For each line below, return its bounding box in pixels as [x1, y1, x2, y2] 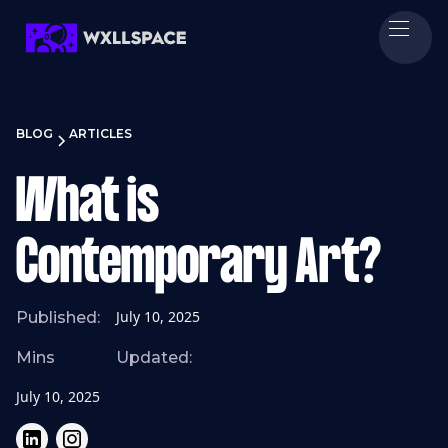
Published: [16, 308, 100, 327]
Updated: [116, 348, 192, 367]
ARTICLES [69, 126, 132, 141]
